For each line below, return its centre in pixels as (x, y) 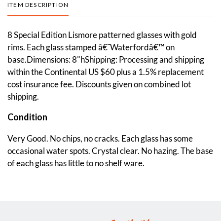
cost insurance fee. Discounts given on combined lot (99, 84)
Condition (27, 117)
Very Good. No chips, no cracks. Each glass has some (100, 138)
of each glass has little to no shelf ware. (76, 163)
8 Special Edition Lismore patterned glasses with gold (102, 35)
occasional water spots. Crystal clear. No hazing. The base (110, 150)
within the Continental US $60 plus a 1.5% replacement (106, 72)
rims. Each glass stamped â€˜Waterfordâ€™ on (91, 47)
